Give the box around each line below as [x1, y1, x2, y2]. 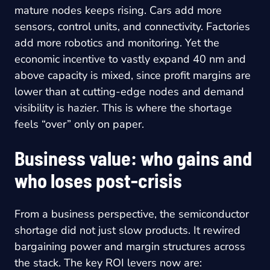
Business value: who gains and [14, 146, 252, 169]
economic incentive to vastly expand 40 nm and [14, 51, 246, 66]
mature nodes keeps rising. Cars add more [14, 2, 222, 17]
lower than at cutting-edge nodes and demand [14, 84, 244, 99]
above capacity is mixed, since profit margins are [14, 67, 251, 83]
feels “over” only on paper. [14, 116, 144, 131]
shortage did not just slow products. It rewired [14, 222, 240, 237]
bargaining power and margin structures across [14, 239, 245, 254]
